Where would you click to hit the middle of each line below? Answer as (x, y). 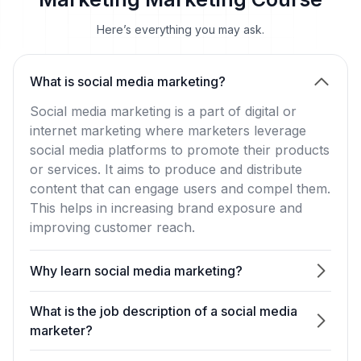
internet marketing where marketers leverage (168, 132)
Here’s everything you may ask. (180, 31)
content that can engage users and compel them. (180, 190)
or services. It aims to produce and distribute (166, 170)
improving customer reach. (112, 228)
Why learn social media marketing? (136, 272)
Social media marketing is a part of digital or (163, 112)
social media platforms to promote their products (180, 151)
